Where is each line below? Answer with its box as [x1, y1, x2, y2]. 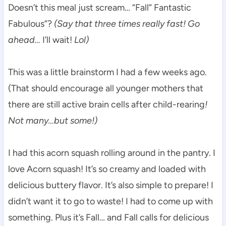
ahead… [8, 34, 40, 45]
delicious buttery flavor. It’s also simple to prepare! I [8, 179, 213, 191]
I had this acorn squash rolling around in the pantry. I [8, 147, 215, 158]
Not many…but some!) [8, 115, 97, 126]
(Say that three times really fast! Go [53, 18, 200, 29]
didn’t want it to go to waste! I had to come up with [8, 195, 213, 207]
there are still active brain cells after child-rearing [8, 98, 205, 110]
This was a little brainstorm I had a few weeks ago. [8, 66, 207, 78]
